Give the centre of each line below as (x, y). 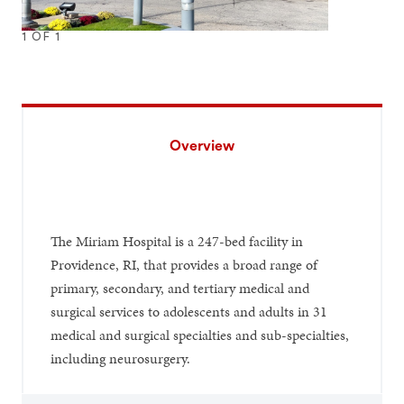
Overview (202, 146)
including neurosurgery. (121, 358)
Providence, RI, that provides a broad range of (184, 264)
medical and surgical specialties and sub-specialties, (200, 335)
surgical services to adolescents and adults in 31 (189, 311)
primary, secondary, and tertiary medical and (180, 288)
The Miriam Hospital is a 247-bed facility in (177, 241)
